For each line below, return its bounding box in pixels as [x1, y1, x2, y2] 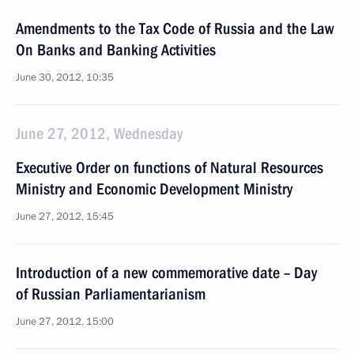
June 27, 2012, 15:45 [16, 209, 114, 224]
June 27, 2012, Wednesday [16, 124, 183, 143]
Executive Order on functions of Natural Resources [16, 158, 323, 177]
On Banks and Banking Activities [16, 40, 216, 59]
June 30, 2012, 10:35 [16, 70, 114, 85]
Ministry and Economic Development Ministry [16, 179, 292, 198]
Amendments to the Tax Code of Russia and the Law [16, 19, 334, 38]
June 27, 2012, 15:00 [16, 314, 114, 329]
